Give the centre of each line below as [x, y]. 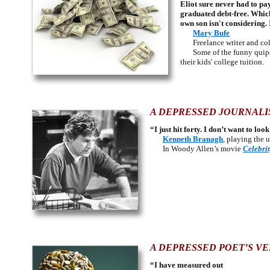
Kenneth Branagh [193, 139]
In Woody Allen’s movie [196, 149]
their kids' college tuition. [222, 62]
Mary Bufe [211, 33]
